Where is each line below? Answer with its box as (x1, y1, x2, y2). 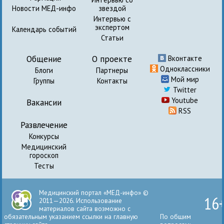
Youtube (169, 95, 198, 105)
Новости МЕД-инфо (12, 3, 76, 13)
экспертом (94, 22, 129, 32)
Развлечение (20, 118, 68, 130)
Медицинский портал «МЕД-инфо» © (39, 187, 149, 197)
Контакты (96, 75, 127, 85)
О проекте (92, 52, 132, 64)
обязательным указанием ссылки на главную (4, 211, 138, 221)
